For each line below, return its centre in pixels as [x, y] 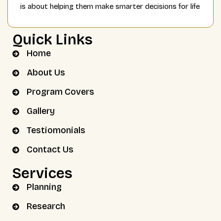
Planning [44, 187]
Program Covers [60, 92]
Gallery [40, 111]
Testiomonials [56, 130]
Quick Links [53, 40]
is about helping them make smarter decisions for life [110, 7]
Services [42, 174]
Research [46, 206]
